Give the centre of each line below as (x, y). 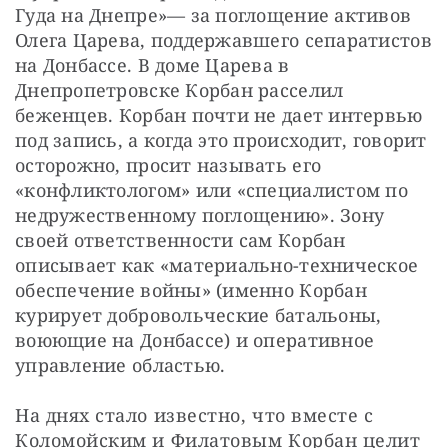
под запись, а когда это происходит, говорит (221, 139)
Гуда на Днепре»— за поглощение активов (213, 14)
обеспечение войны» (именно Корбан (191, 289)
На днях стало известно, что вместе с (194, 414)
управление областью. (120, 364)
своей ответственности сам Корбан (180, 239)
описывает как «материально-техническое (217, 264)
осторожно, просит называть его (168, 164)
